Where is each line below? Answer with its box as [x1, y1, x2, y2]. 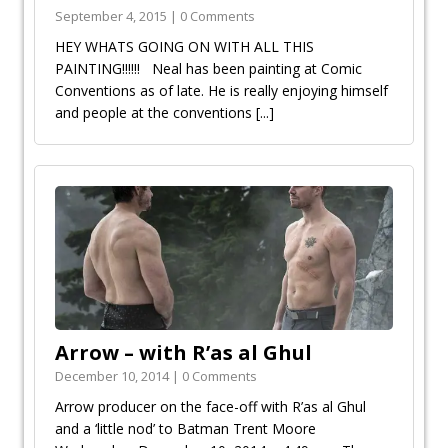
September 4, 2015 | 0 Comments [55, 7, 255, 26]
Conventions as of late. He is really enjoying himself [55, 81, 388, 101]
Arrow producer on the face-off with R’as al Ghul [55, 397, 366, 417]
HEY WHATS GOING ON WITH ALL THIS [55, 37, 314, 57]
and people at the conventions [55, 103, 256, 123]
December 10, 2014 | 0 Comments [55, 367, 257, 386]
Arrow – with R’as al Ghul [55, 339, 312, 367]
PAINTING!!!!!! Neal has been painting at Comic [55, 59, 362, 79]
